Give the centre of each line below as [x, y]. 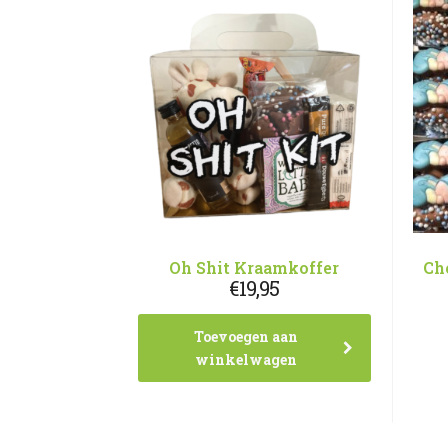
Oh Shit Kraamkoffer [254, 267]
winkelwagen [246, 359]
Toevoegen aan [246, 336]
